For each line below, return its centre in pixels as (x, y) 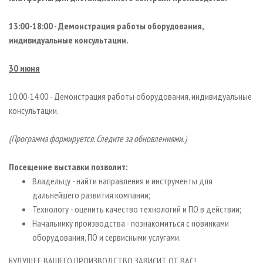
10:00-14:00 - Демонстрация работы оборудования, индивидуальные (130, 97)
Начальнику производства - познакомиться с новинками (131, 223)
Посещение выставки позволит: (68, 167)
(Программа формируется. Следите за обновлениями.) (98, 139)
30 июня (24, 68)
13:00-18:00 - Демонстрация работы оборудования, (106, 26)
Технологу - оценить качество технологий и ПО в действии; (137, 209)
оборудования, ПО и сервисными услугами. (107, 237)
